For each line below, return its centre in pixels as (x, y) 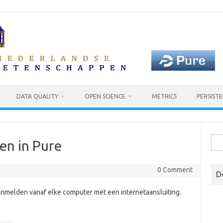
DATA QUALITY (37, 96)
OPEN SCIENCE (105, 96)
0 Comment (175, 170)
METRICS (164, 96)
